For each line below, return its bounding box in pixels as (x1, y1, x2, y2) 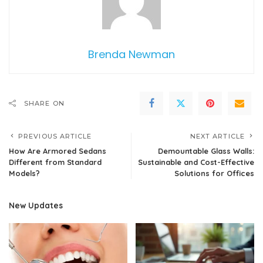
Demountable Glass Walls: (158, 146, 254, 156)
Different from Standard (9, 157, 102, 167)
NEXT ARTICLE (190, 132, 245, 141)
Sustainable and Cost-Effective (138, 157, 254, 167)
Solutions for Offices (174, 168, 254, 178)
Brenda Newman (88, 47, 175, 62)
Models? (9, 168, 40, 178)
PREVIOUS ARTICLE (18, 132, 92, 141)
